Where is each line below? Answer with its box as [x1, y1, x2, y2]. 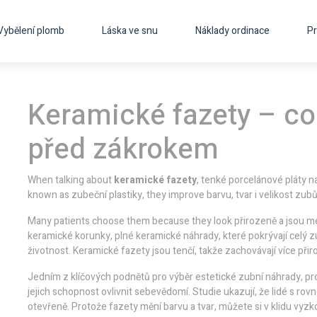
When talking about [28, 173, 114, 188]
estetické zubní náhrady [195, 270, 301, 284]
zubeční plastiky [71, 188, 142, 202]
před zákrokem [28, 129, 219, 171]
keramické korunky [28, 229, 110, 243]
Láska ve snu [101, 23, 158, 38]
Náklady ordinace [195, 23, 270, 38]
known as [28, 188, 71, 202]
